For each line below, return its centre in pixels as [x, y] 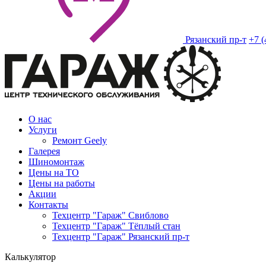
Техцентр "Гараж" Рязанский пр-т [121, 237]
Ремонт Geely [80, 140]
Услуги [43, 130]
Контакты [48, 205]
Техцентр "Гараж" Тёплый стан [116, 226]
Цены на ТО [54, 172]
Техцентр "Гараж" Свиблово [110, 215]
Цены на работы [62, 183]
